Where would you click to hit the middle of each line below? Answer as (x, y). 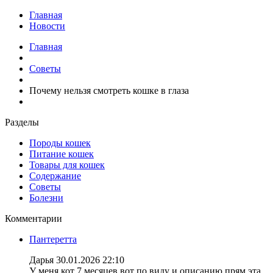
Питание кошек (62, 154)
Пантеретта (53, 239)
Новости (47, 26)
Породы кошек (60, 143)
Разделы (22, 122)
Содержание (55, 176)
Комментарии (34, 218)
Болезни (46, 198)
